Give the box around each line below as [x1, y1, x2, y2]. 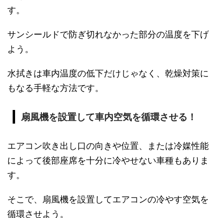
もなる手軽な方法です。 [7, 83, 104, 93]
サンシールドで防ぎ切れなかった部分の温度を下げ [7, 29, 209, 39]
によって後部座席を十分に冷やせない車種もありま [7, 155, 209, 165]
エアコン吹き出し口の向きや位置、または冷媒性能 [7, 141, 209, 151]
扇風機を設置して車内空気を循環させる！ [20, 111, 197, 122]
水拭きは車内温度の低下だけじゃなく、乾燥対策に [7, 68, 209, 78]
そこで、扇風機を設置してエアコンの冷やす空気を [7, 194, 209, 204]
